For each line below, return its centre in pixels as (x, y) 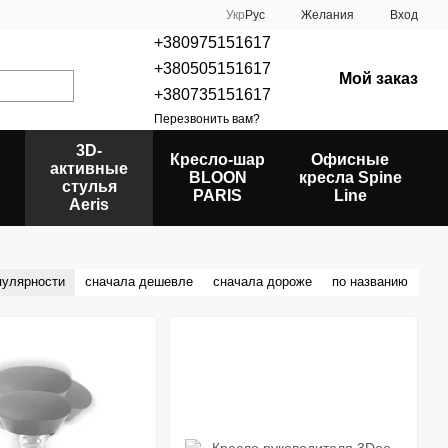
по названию (370, 281)
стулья (89, 186)
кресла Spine (350, 177)
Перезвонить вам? (207, 118)
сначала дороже (262, 281)
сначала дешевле (139, 281)
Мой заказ (378, 78)
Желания (327, 15)
